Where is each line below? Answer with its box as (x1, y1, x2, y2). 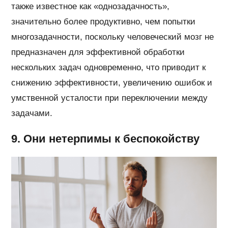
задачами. (11, 108, 53, 118)
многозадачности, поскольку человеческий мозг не (11, 32, 214, 42)
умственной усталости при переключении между (11, 93, 208, 103)
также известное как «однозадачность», (11, 1, 170, 11)
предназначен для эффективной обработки (11, 47, 185, 57)
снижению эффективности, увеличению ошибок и (11, 77, 213, 88)
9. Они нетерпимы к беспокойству (11, 132, 200, 145)
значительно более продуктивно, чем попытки (11, 16, 196, 26)
